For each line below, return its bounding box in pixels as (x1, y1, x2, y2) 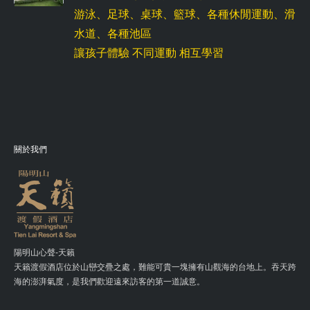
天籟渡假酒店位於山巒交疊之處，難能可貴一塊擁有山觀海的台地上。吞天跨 (14, 262, 296, 273)
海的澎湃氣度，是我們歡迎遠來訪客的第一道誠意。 (14, 277, 205, 287)
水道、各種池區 (74, 28, 154, 40)
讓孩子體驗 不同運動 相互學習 (74, 47, 224, 60)
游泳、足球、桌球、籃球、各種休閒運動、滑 (74, 8, 295, 21)
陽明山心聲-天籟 (14, 248, 75, 258)
